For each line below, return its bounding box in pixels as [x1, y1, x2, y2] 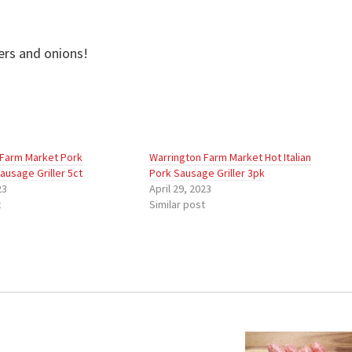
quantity [126, 30, 175, 48]
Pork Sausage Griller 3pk [149, 166, 266, 180]
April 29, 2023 [149, 181, 212, 196]
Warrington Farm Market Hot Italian [149, 150, 312, 164]
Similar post [149, 197, 206, 211]
